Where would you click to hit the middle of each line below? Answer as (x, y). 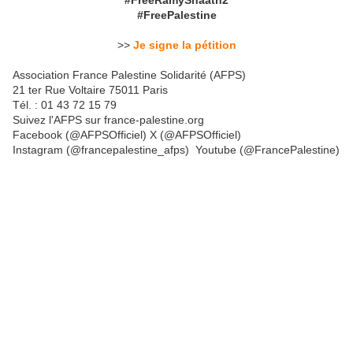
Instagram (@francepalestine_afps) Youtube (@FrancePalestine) (176, 150)
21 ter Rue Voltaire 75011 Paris (90, 90)
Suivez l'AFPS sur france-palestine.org (108, 120)
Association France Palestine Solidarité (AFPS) (129, 75)
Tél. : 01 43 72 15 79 (65, 105)
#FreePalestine (176, 15)
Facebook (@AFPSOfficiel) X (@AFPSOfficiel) (128, 135)
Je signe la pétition (184, 45)
